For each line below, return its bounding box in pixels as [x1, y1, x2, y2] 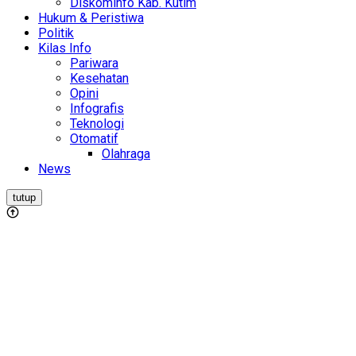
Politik [38, 25, 74, 41]
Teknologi [70, 116, 124, 132]
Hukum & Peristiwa [38, 10, 144, 26]
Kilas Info [38, 41, 91, 56]
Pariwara [70, 56, 118, 72]
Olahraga [102, 146, 150, 162]
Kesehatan [70, 71, 129, 87]
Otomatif [70, 131, 118, 147]
